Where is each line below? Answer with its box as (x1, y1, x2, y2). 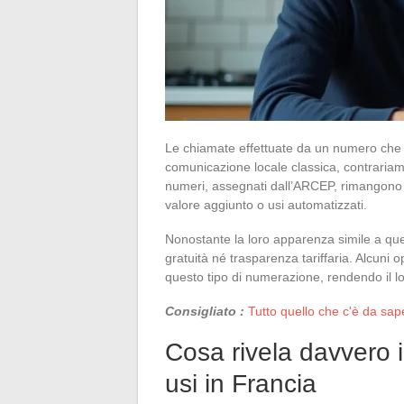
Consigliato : (165, 303, 244, 318)
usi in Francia (165, 369, 317, 398)
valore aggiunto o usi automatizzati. (165, 197, 367, 212)
